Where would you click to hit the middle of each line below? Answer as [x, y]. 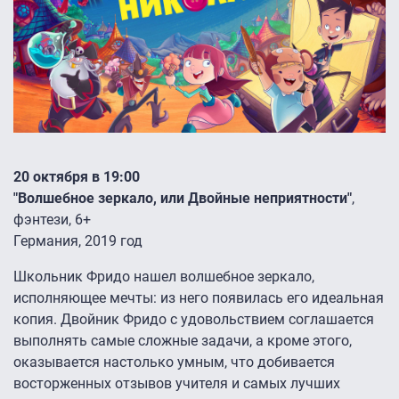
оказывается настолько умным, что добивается [174, 362]
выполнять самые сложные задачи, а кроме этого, [183, 340]
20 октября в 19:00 [77, 176]
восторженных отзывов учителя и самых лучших [177, 383]
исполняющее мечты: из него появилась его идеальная [199, 297]
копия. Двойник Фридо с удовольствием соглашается [194, 319]
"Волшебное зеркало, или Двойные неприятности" [183, 198]
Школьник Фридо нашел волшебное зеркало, [164, 276]
